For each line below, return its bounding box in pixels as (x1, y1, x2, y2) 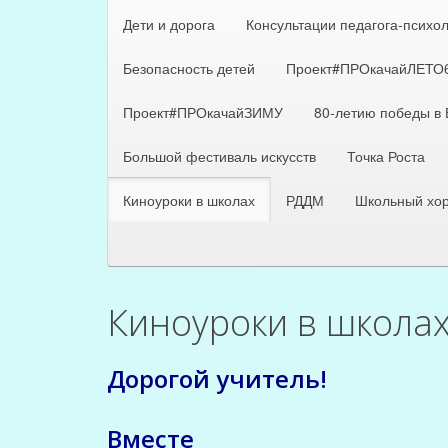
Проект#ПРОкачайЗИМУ (123, 101, 283, 122)
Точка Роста (347, 145, 425, 166)
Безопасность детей (123, 57, 255, 78)
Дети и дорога (123, 13, 215, 34)
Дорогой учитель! (107, 361, 327, 395)
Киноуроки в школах (123, 189, 255, 210)
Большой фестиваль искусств (123, 145, 316, 166)
